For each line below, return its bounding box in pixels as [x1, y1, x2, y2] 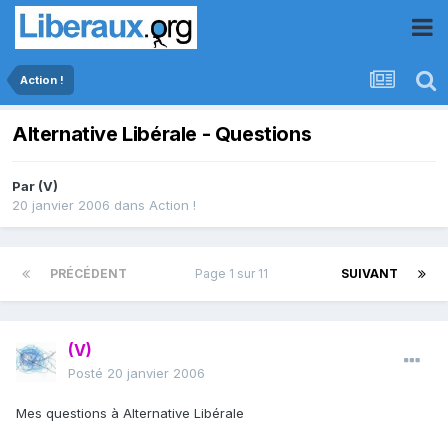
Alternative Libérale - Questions [12, 122, 312, 147]
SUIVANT [341, 266, 398, 282]
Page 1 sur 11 [194, 266, 274, 282]
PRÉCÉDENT [50, 266, 127, 282]
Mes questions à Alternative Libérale [16, 405, 244, 422]
